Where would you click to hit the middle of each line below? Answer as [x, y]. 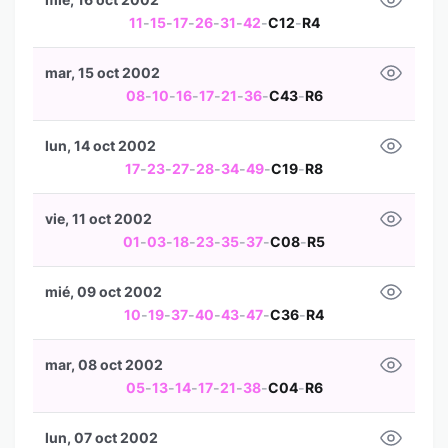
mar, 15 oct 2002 [102, 72]
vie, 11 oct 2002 [98, 218]
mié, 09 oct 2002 [103, 291]
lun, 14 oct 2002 [100, 145]
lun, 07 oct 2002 [101, 437]
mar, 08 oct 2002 [104, 364]
